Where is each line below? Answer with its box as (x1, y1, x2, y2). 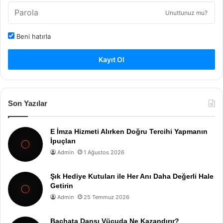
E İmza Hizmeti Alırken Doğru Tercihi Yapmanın (50, 127, 208, 135)
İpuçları (50, 137, 76, 145)
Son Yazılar (8, 99, 47, 108)
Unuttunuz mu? (165, 9, 208, 16)
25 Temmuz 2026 (84, 194, 129, 201)
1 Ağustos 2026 (84, 149, 124, 156)
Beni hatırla (14, 32, 51, 40)
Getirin (50, 182, 73, 190)
